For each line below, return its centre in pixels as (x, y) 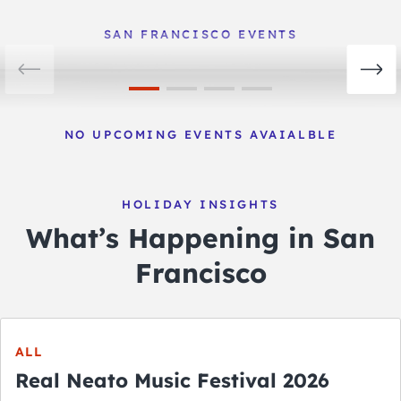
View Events (282, 17)
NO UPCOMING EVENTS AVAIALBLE (200, 134)
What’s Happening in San (200, 239)
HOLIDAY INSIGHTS (200, 204)
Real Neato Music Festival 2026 (306, 380)
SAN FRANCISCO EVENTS (200, 34)
